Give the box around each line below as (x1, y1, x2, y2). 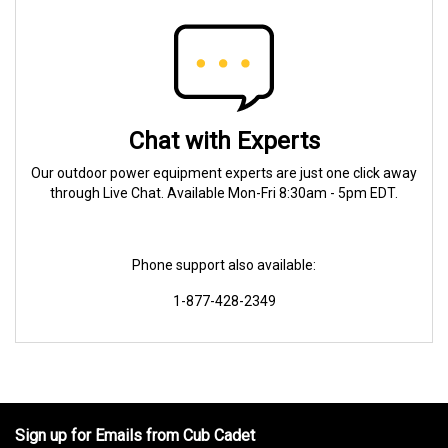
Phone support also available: (132, 257, 316, 273)
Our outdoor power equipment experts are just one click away (31, 165, 417, 181)
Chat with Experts (128, 127, 320, 155)
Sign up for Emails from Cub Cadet (15, 426, 255, 445)
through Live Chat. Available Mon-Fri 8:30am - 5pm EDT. (50, 185, 398, 201)
